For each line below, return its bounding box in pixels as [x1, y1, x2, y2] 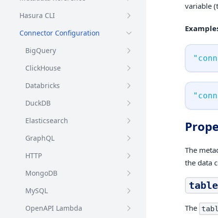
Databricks [25, 81, 60, 90]
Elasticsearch [25, 116, 68, 125]
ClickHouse [25, 63, 61, 73]
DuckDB [25, 98, 51, 108]
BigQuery [25, 46, 56, 55]
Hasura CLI [19, 11, 55, 20]
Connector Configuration [19, 28, 100, 37]
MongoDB [25, 168, 57, 178]
